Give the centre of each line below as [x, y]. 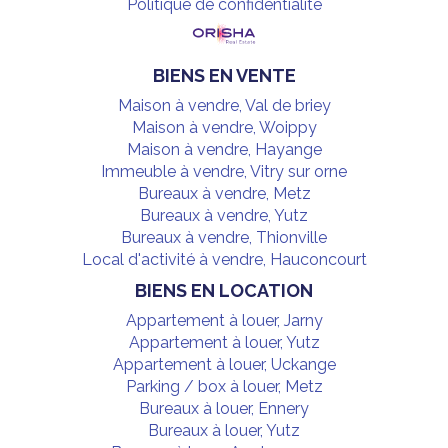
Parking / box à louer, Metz [224, 386]
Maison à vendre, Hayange [224, 149]
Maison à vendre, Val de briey [224, 105]
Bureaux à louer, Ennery [224, 408]
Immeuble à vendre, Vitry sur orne [224, 171]
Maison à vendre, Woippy [224, 127]
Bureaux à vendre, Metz [224, 193]
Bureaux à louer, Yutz [224, 430]
